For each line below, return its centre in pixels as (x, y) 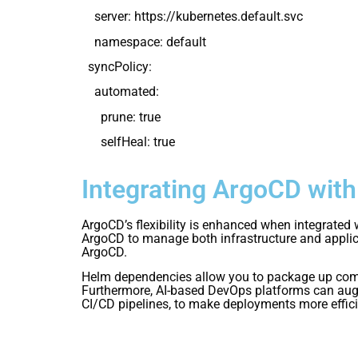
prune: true (121, 117)
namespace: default (144, 42)
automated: (120, 92)
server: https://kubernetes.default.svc (192, 17)
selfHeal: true (128, 142)
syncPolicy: (117, 67)
